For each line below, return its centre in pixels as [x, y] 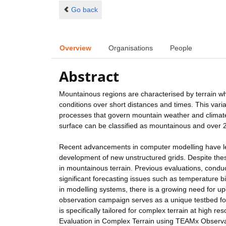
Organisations [131, 48]
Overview [75, 48]
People [181, 48]
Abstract [89, 76]
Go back [84, 9]
